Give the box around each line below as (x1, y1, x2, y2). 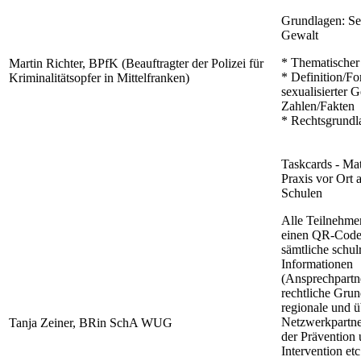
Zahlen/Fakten (281, 99, 355, 114)
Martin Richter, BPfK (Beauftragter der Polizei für (9, 56, 263, 71)
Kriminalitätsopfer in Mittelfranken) (9, 71, 189, 85)
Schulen (281, 186, 322, 201)
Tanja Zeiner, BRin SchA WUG (9, 316, 172, 330)
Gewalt (281, 28, 318, 43)
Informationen (281, 257, 353, 272)
